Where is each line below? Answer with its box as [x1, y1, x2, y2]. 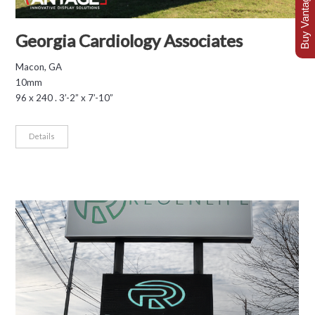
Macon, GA [15, 60, 63, 72]
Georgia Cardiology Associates [15, 30, 243, 51]
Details [29, 131, 56, 141]
